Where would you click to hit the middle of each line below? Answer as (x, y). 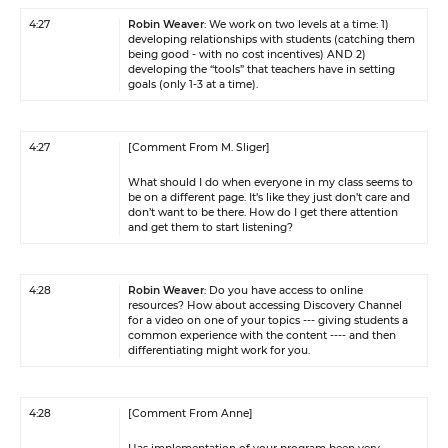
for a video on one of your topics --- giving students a (268, 320)
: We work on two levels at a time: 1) (296, 24)
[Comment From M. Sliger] (199, 147)
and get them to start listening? (210, 227)
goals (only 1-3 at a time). (193, 84)
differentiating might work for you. (219, 350)
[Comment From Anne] (190, 413)
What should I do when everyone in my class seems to (270, 182)
